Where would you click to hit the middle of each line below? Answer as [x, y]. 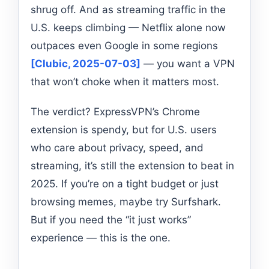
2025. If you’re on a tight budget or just [125, 183]
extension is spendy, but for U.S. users [124, 129]
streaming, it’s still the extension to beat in [132, 165]
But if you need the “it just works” [111, 219]
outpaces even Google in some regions [124, 45]
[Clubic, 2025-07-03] [86, 63]
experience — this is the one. [101, 237]
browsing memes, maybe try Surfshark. [126, 201]
